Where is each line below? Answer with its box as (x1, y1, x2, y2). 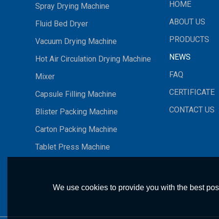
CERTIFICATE (169, 88, 215, 97)
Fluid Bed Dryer (35, 19, 88, 28)
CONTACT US (169, 105, 215, 114)
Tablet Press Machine (35, 142, 110, 152)
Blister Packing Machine (35, 107, 118, 116)
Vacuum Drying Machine (35, 37, 117, 46)
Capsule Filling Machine (35, 89, 116, 99)
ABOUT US (169, 17, 205, 26)
